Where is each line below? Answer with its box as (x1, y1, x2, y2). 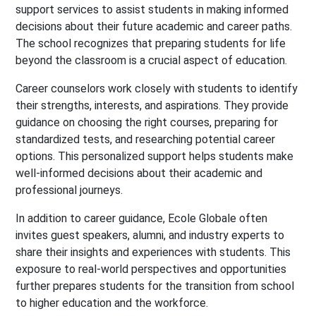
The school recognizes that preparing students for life (16, 37, 286, 51)
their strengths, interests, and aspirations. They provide (16, 99, 289, 113)
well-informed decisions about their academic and (16, 166, 263, 181)
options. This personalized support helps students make (16, 150, 294, 164)
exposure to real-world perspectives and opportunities (16, 262, 287, 276)
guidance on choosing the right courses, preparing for (16, 116, 279, 130)
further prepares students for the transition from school (16, 279, 295, 293)
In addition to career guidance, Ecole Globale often (16, 212, 268, 226)
